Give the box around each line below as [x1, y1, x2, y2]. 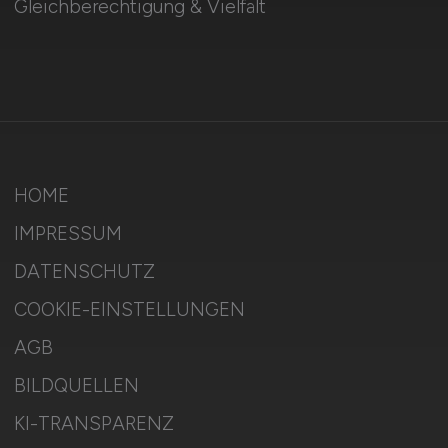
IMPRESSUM [13, 222, 122, 245]
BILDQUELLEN [13, 374, 139, 397]
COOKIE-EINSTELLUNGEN [13, 298, 245, 321]
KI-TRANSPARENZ [13, 412, 174, 435]
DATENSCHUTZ [13, 260, 155, 283]
